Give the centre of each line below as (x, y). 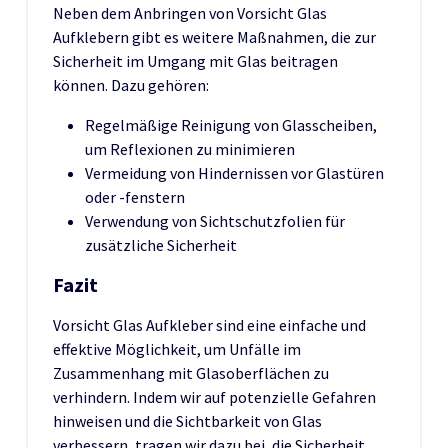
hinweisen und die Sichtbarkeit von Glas (187, 420)
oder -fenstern (135, 196)
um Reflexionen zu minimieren (190, 148)
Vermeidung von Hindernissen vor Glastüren (234, 172)
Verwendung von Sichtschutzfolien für (215, 220)
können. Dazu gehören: (131, 84)
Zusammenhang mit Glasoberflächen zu (191, 372)
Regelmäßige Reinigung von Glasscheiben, (231, 124)
